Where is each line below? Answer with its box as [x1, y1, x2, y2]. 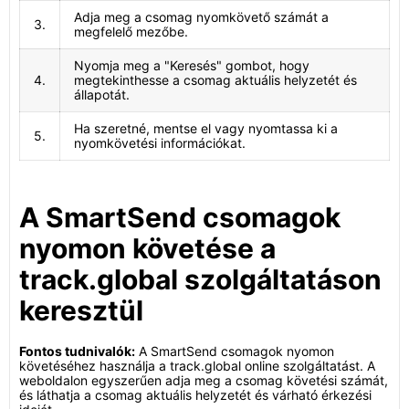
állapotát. [74, 87, 130, 102]
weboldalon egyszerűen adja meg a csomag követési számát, [19, 372, 388, 388]
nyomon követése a [19, 232, 276, 265]
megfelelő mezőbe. [74, 24, 188, 39]
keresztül [19, 294, 143, 327]
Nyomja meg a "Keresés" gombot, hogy [74, 58, 309, 73]
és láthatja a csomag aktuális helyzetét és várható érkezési [19, 387, 372, 403]
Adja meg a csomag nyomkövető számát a [74, 9, 329, 25]
